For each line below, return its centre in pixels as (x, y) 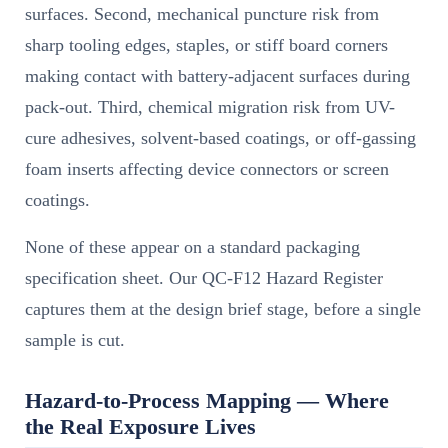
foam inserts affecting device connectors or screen (207, 169)
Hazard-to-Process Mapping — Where (207, 401)
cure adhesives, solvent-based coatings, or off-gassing (220, 138)
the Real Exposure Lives (140, 427)
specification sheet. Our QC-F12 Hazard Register (204, 278)
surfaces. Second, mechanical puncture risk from (202, 14)
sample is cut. (75, 340)
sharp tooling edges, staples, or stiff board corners (206, 45)
